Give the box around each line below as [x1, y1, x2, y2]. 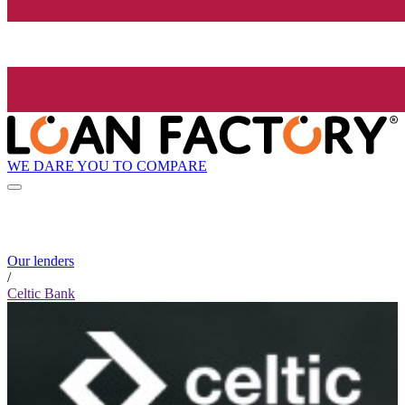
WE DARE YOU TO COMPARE [7, 157, 207, 174]
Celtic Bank [7, 286, 75, 302]
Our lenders [7, 253, 74, 269]
